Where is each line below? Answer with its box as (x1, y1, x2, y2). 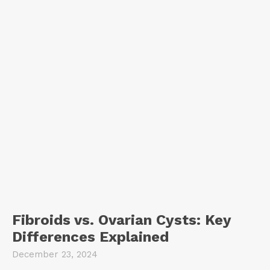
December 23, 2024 (12, 249, 98, 260)
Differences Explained (12, 228, 169, 246)
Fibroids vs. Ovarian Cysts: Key (12, 212, 231, 229)
